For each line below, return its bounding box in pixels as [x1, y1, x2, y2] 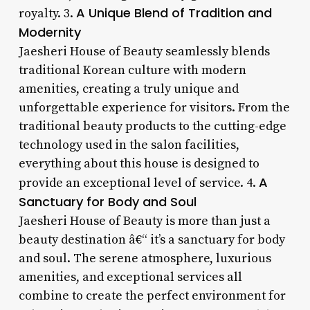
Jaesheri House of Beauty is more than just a [18, 212, 271, 229]
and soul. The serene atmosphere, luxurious [18, 250, 271, 266]
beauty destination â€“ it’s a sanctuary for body [18, 231, 285, 248]
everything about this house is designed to [18, 155, 259, 172]
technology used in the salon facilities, [18, 136, 239, 153]
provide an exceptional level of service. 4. [18, 174, 259, 191]
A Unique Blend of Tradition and [75, 3, 272, 21]
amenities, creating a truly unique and [18, 80, 239, 97]
